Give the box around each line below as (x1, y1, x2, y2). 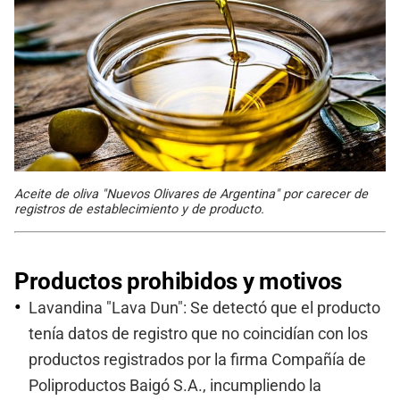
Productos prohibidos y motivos (14, 267, 342, 295)
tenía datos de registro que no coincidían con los (29, 324, 368, 343)
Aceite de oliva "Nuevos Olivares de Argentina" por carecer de (14, 186, 368, 202)
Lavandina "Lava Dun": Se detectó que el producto (29, 298, 380, 317)
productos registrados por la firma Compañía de (29, 350, 366, 369)
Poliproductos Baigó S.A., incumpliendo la (29, 376, 321, 395)
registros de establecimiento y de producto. (14, 201, 264, 217)
